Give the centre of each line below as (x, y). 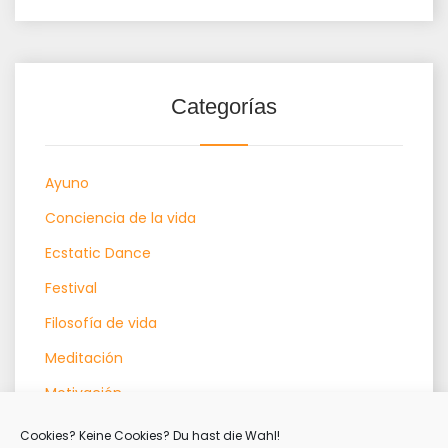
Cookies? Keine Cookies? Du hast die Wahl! (150, 435)
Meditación (84, 358)
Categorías (224, 107)
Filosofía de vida (101, 323)
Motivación (83, 393)
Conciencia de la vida (120, 218)
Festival (71, 288)
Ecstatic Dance (98, 253)
